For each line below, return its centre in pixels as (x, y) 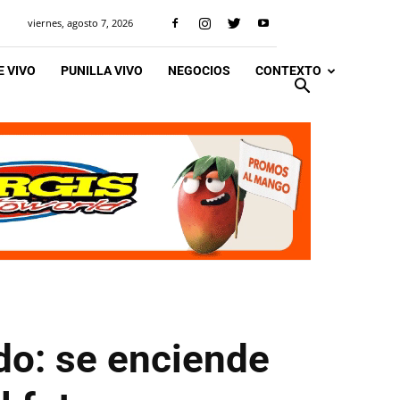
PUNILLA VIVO (102, 71)
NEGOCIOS (199, 71)
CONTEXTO (288, 71)
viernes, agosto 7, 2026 (80, 23)
